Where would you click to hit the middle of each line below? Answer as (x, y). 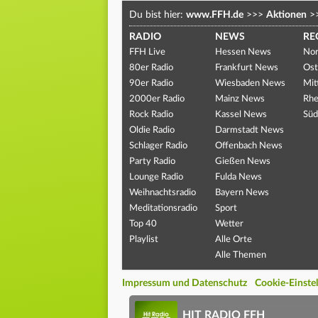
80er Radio (151, 67)
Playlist (144, 239)
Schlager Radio (158, 146)
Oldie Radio (152, 130)
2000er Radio (157, 99)
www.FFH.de (215, 15)
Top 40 (143, 224)
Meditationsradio (163, 208)
